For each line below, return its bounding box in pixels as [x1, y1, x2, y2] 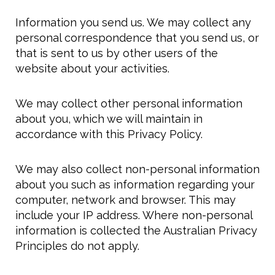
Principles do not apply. [15, 239, 139, 252]
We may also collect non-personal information [15, 163, 260, 176]
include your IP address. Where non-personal [15, 209, 252, 222]
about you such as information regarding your [15, 178, 255, 191]
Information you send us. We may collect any [15, 16, 251, 29]
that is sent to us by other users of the [15, 47, 218, 60]
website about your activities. [15, 62, 169, 75]
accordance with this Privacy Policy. [15, 128, 203, 141]
